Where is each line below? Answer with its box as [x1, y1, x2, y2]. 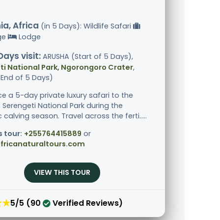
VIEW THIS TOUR [33, 167, 90, 178]
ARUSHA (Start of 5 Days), [41, 52, 133, 62]
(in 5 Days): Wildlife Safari [39, 21, 133, 31]
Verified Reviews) [51, 197, 123, 209]
